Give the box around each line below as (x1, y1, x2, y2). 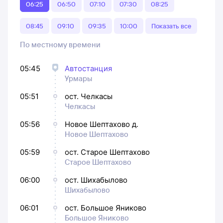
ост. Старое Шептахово (65, 147, 150, 157)
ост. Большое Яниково (65, 203, 146, 213)
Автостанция (65, 63, 112, 73)
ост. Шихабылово (65, 175, 127, 185)
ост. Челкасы (65, 91, 112, 101)
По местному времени (20, 39, 101, 49)
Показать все (151, 21, 191, 30)
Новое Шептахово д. (65, 119, 138, 129)
